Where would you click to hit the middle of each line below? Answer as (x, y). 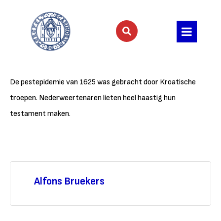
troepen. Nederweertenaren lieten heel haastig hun (93, 98)
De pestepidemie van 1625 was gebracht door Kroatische (103, 82)
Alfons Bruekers (69, 181)
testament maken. (40, 114)
